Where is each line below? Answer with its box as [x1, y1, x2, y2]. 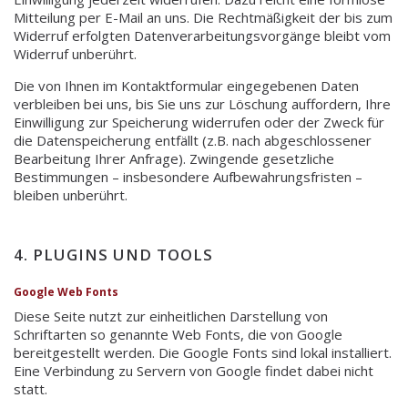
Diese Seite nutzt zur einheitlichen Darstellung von [14, 306, 328, 325]
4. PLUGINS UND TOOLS [14, 243, 213, 265]
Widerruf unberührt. [14, 44, 137, 63]
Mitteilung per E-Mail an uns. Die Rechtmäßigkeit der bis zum [14, 7, 393, 26]
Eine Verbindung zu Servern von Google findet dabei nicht [14, 361, 373, 380]
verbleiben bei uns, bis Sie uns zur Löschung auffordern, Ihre [14, 94, 391, 113]
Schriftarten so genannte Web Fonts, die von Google [14, 324, 342, 343]
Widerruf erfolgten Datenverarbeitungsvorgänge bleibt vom [14, 25, 391, 45]
